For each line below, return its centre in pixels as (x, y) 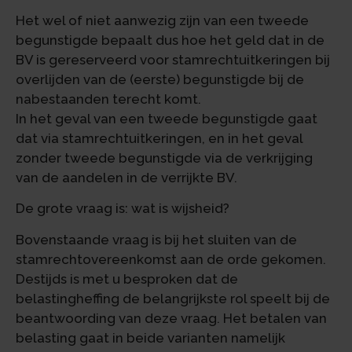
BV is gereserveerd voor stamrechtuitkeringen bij (173, 59)
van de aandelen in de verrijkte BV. (126, 177)
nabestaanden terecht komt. (108, 99)
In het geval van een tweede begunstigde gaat (167, 118)
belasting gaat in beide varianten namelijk (150, 337)
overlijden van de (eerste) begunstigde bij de (160, 79)
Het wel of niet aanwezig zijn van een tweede (162, 20)
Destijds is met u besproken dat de (127, 279)
